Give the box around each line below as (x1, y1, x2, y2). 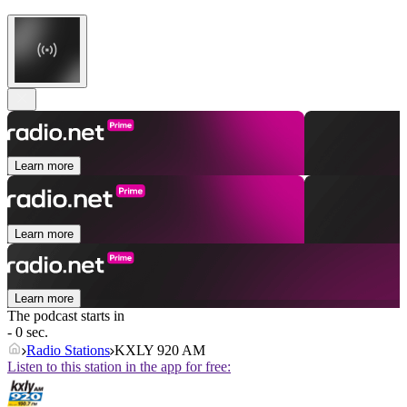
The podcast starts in (7, 308, 124, 324)
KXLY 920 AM (114, 342, 205, 359)
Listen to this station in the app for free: (7, 359, 231, 375)
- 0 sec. (7, 324, 48, 341)
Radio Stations (26, 342, 110, 359)
